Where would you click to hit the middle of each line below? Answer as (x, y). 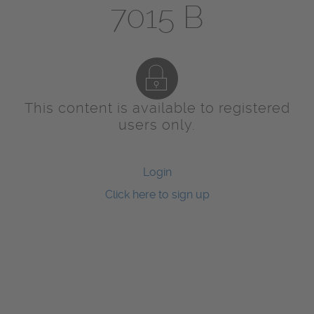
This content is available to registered (157, 108)
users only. (157, 125)
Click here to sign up (157, 195)
